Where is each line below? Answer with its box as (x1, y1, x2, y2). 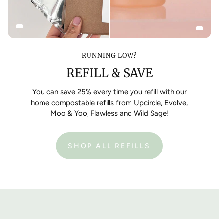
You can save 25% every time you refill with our (32, 87, 187, 96)
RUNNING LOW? (82, 51, 137, 60)
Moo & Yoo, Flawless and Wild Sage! (50, 109, 169, 118)
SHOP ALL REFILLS (68, 141, 151, 150)
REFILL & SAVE (66, 65, 153, 81)
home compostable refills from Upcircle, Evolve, (31, 98, 188, 107)
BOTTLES (109, 187, 149, 196)
